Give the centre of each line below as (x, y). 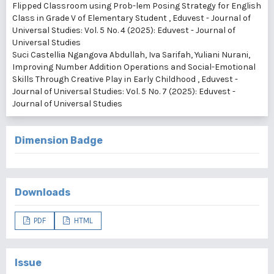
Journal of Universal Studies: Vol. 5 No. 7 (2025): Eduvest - (124, 91)
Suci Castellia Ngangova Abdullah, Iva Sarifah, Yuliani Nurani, (131, 55)
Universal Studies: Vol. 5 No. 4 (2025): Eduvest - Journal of (124, 30)
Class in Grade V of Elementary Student (91, 18)
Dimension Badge (59, 140)
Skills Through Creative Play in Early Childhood (105, 79)
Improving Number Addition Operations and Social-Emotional (134, 67)
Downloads (43, 192)
